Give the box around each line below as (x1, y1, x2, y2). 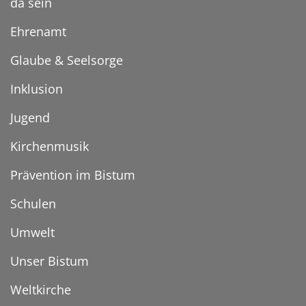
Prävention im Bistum (10, 167, 135, 184)
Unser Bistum (10, 253, 89, 270)
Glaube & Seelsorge (10, 52, 123, 69)
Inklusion (10, 81, 63, 98)
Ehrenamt (10, 23, 66, 40)
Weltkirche (10, 281, 71, 298)
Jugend (10, 109, 50, 126)
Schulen (10, 195, 56, 212)
